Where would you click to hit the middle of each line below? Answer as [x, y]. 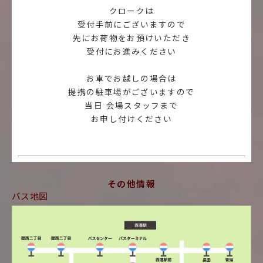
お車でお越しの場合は [131, 79]
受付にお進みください [131, 52]
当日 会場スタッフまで [131, 106]
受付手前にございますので [131, 25]
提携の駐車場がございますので [131, 92]
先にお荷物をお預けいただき [131, 38]
